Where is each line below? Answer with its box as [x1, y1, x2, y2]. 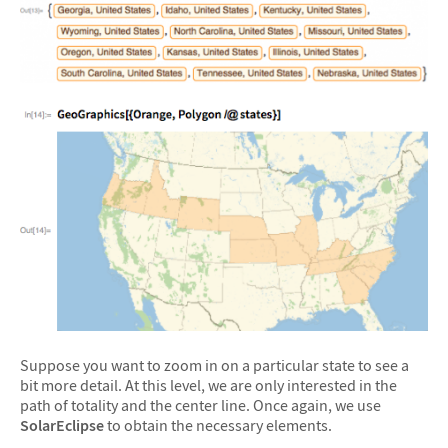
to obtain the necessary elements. [104, 414, 332, 435]
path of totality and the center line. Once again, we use [20, 394, 381, 415]
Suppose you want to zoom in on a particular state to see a [20, 354, 409, 375]
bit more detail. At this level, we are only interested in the [20, 374, 397, 395]
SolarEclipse [20, 414, 104, 435]
